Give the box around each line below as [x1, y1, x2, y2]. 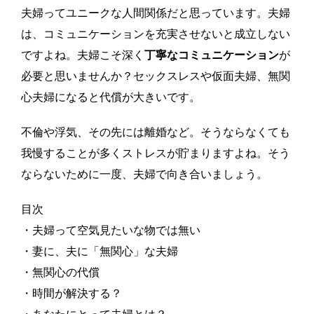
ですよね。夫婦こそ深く [21, 49, 144, 61]
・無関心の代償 [21, 266, 100, 278]
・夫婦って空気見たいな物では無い [21, 224, 200, 236]
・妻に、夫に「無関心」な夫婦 [21, 245, 178, 257]
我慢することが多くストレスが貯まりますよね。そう [21, 147, 290, 159]
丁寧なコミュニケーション [144, 49, 279, 61]
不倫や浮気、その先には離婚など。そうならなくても [21, 126, 290, 138]
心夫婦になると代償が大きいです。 [21, 91, 200, 103]
